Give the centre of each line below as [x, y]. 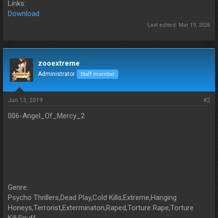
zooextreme [59, 64]
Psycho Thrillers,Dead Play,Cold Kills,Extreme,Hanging [92, 198]
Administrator [56, 74]
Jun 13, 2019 [25, 100]
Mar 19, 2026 [194, 25]
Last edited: [163, 25]
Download [24, 13]
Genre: [18, 188]
